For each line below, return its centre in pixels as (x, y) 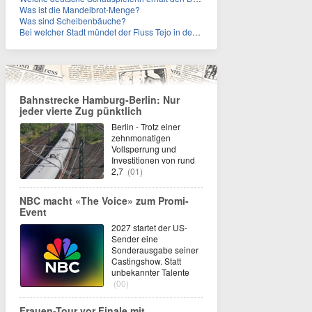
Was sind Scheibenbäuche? (73, 21)
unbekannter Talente (150, 272)
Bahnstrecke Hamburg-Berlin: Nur (100, 100)
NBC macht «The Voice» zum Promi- (104, 201)
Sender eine (135, 239)
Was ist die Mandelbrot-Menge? (80, 9)
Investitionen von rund (153, 160)
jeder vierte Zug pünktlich (81, 111)
